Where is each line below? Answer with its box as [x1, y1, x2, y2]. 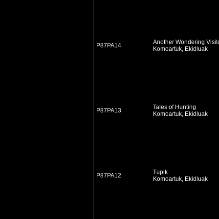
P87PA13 [96, 107, 121, 114]
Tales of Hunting [152, 104, 196, 110]
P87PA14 [96, 42, 121, 49]
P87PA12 [96, 172, 121, 179]
